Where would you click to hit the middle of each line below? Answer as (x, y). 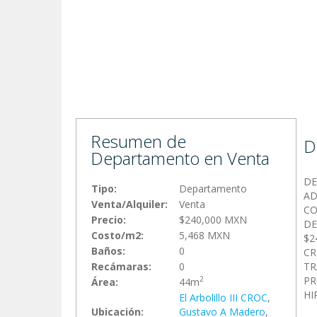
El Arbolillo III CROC (223, 297)
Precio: (109, 219)
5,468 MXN (204, 235)
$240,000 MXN (213, 219)
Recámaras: (121, 266)
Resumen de (138, 141)
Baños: (108, 250)
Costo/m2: (117, 235)
